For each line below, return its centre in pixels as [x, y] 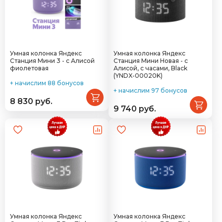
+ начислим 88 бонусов [47, 83]
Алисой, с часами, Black [150, 68]
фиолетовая [29, 68]
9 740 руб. [135, 109]
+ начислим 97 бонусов [150, 90]
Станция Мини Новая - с [151, 61]
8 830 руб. [31, 101]
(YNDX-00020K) [138, 76]
